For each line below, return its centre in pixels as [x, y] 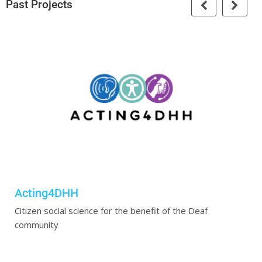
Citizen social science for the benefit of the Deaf [111, 211]
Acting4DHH [46, 193]
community [37, 225]
